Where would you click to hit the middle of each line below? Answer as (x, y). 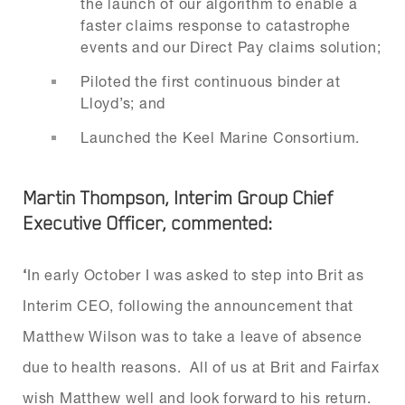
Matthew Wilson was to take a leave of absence (193, 336)
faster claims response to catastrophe (216, 25)
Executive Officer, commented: (147, 224)
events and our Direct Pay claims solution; (231, 47)
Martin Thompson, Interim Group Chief (178, 199)
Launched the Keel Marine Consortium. (220, 137)
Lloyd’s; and (123, 103)
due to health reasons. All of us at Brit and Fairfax (201, 367)
